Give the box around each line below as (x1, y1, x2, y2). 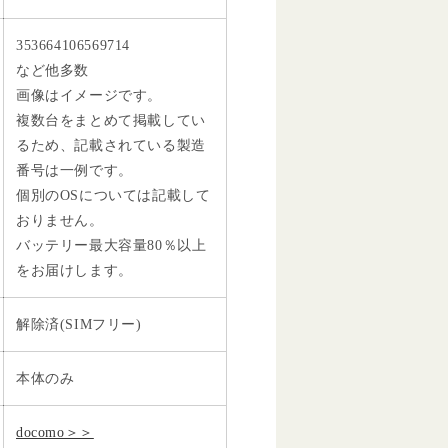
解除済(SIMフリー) (16, 316, 142, 332)
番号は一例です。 (16, 162, 133, 178)
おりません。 (16, 212, 104, 228)
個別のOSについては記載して (16, 187, 211, 203)
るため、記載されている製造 (16, 137, 206, 153)
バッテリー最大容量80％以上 (16, 237, 207, 253)
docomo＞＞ (16, 424, 94, 440)
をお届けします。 (16, 262, 133, 278)
